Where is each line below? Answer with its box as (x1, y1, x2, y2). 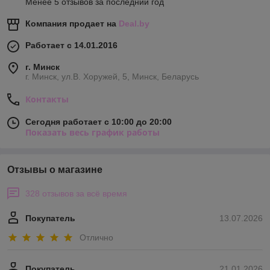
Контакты (25, 93, 69, 105)
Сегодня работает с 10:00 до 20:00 (25, 117, 172, 127)
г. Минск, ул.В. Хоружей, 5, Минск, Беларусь (25, 72, 199, 82)
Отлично (80, 232, 113, 242)
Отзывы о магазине (7, 165, 102, 175)
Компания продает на (25, 19, 119, 29)
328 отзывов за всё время (25, 189, 127, 199)
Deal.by (119, 19, 149, 29)
